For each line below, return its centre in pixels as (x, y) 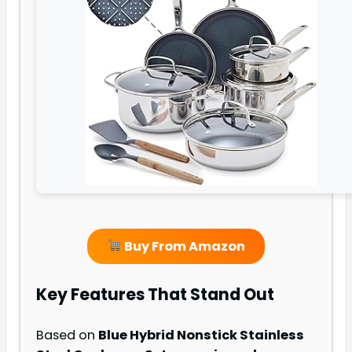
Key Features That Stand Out (155, 294)
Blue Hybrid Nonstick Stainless (201, 335)
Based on (67, 335)
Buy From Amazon (183, 246)
